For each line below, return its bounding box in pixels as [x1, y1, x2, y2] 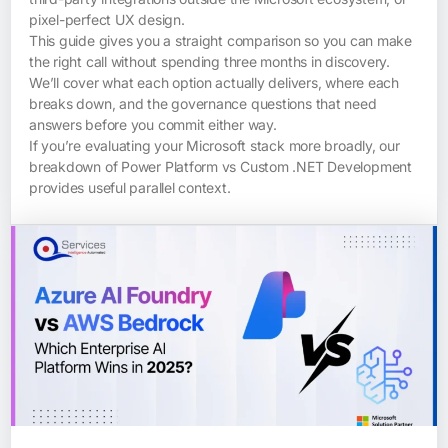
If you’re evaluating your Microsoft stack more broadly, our [29, 136, 400, 154]
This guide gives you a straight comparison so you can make [29, 31, 412, 49]
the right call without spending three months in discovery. [29, 52, 390, 70]
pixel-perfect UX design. [29, 10, 185, 28]
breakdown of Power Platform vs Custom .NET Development [29, 157, 412, 175]
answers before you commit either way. [29, 115, 277, 133]
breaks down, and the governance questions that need [29, 94, 377, 112]
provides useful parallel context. [29, 178, 231, 196]
